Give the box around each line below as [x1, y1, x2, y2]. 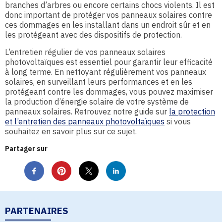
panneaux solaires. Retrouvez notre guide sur [5, 107, 169, 116]
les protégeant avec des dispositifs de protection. [5, 30, 182, 40]
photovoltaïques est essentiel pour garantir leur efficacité [5, 57, 213, 67]
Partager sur [5, 144, 48, 153]
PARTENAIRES [5, 205, 68, 217]
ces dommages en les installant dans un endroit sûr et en [5, 20, 211, 30]
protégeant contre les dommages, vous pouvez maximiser [5, 87, 213, 97]
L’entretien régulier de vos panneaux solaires [5, 47, 166, 57]
